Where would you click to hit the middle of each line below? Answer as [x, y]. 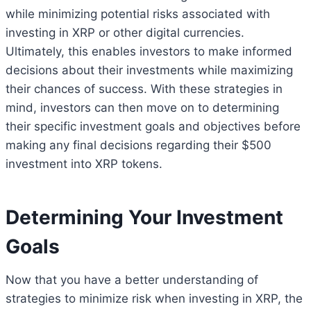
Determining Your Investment [144, 217]
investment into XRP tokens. [84, 163]
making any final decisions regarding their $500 [138, 145]
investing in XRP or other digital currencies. [125, 32]
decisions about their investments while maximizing [149, 70]
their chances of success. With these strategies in [144, 89]
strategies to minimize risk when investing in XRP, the [154, 298]
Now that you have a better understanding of [132, 279]
